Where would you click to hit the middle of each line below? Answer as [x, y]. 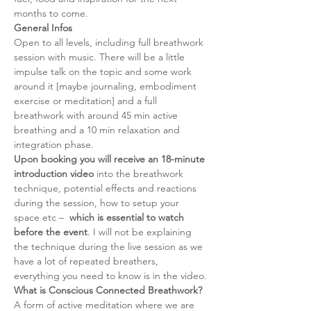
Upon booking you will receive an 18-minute [111, 159]
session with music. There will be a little [101, 57]
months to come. [51, 13]
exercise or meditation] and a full [87, 101]
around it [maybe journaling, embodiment [107, 86]
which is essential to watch [128, 217]
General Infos [43, 28]
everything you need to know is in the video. [110, 276]
